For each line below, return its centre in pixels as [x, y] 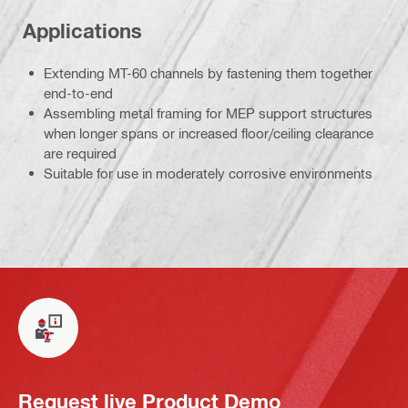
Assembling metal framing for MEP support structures [208, 113]
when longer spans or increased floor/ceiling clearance [209, 133]
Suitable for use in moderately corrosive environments [208, 173]
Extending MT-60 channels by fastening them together [208, 73]
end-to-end [78, 93]
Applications [82, 31]
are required [80, 153]
